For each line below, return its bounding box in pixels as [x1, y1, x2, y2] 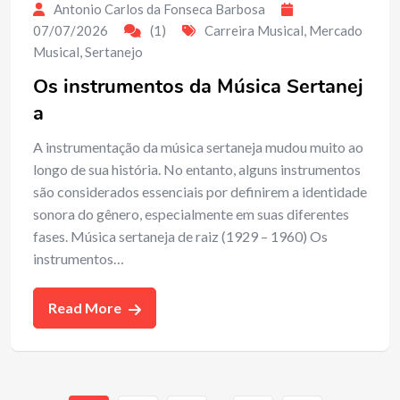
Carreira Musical [204, 21, 304, 38]
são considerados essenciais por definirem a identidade [33, 182, 367, 200]
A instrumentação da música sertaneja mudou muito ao [33, 137, 363, 155]
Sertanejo [85, 43, 143, 60]
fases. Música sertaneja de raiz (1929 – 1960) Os [33, 227, 328, 245]
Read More [48, 298, 124, 316]
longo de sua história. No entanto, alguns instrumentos [33, 160, 361, 178]
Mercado [309, 21, 362, 38]
